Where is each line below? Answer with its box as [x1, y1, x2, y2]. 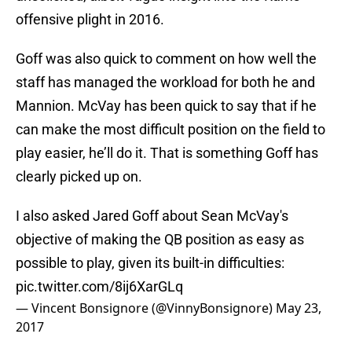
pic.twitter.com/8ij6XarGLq [16, 278, 183, 295]
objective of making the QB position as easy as [16, 231, 304, 248]
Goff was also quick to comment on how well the [16, 50, 317, 68]
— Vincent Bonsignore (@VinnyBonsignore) [16, 299, 276, 317]
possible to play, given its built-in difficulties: [16, 255, 284, 272]
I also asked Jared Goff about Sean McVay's [16, 207, 288, 225]
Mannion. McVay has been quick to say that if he [16, 97, 317, 115]
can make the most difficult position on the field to [16, 121, 325, 138]
